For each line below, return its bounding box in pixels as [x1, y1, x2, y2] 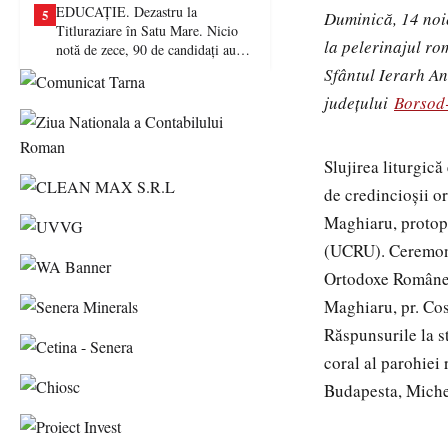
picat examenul [56, 59, 141, 78]
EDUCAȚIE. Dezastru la [56, 2, 197, 21]
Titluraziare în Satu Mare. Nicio [56, 21, 238, 40]
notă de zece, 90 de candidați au [56, 40, 236, 59]
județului [324, 91, 394, 114]
